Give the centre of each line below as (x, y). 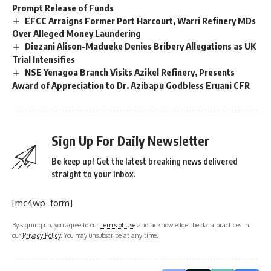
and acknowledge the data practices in (192, 225)
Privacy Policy (41, 235)
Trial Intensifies (44, 60)
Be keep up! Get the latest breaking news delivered (145, 162)
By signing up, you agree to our (56, 225)
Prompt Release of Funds (63, 8)
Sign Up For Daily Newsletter (130, 141)
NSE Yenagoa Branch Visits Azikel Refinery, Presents (130, 72)
